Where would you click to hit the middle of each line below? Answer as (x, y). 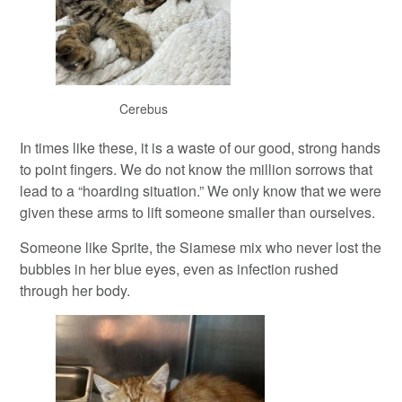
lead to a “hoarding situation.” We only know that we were (201, 191)
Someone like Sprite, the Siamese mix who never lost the (201, 248)
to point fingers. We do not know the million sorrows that (197, 170)
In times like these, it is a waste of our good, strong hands (201, 148)
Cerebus (143, 109)
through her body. (75, 291)
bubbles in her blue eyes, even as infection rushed (179, 269)
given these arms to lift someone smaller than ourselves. (198, 213)
